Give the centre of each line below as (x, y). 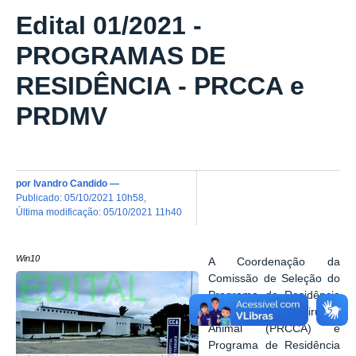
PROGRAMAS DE (121, 56)
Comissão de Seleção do (274, 278)
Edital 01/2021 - (109, 26)
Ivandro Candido (70, 183)
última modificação (61, 211)
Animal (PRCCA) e (274, 328)
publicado (41, 197)
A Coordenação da (274, 261)
